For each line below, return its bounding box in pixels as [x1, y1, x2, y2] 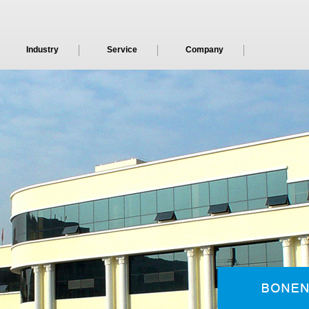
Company [185, 45, 223, 54]
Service [106, 45, 137, 54]
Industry [26, 45, 59, 54]
